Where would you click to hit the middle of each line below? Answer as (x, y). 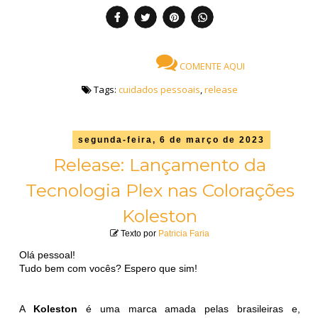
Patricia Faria (184, 233)
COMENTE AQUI (211, 66)
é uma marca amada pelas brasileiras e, (189, 308)
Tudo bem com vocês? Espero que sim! (109, 268)
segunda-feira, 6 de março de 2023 (172, 139)
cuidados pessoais (159, 89)
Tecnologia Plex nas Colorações (160, 190)
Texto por (138, 233)
